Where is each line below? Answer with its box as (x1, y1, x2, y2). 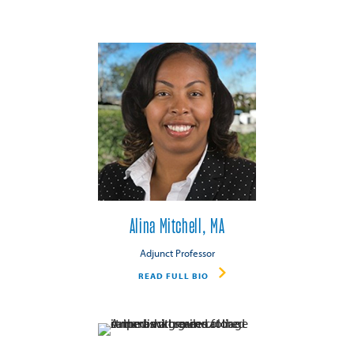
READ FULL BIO (137, 270, 209, 282)
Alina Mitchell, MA (129, 217, 225, 238)
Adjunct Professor (139, 246, 215, 259)
